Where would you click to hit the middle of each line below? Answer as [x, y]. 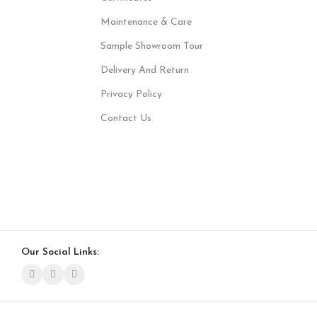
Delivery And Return [144, 70]
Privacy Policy [131, 94]
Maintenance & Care [146, 22]
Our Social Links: [60, 252]
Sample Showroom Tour [151, 46]
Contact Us [126, 119]
